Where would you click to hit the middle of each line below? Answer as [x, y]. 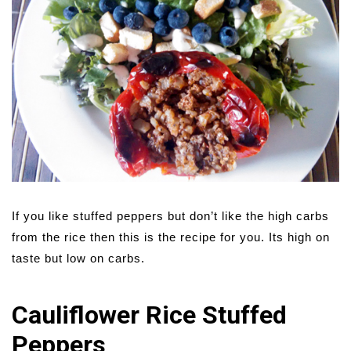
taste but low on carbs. [78, 258]
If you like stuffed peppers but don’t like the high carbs [170, 216]
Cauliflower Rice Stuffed [149, 315]
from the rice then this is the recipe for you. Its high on [171, 237]
